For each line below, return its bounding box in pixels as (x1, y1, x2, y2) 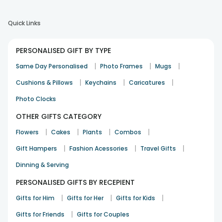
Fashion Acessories (69, 144, 128, 153)
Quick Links (8, 19, 41, 28)
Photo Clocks (16, 95, 56, 104)
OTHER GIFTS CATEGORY (16, 111, 102, 122)
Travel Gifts (140, 144, 176, 153)
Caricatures (129, 78, 165, 87)
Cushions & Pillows (16, 78, 73, 87)
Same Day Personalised (16, 62, 88, 71)
